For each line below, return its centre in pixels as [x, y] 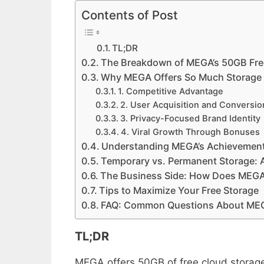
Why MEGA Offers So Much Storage [181, 77]
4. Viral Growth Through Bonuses [191, 132]
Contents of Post [130, 15]
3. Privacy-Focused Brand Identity [191, 118]
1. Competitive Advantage [171, 91]
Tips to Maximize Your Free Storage [179, 190]
